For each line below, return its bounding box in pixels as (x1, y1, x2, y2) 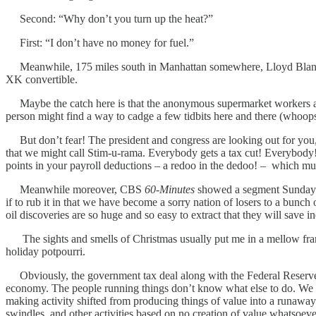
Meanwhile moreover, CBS (6, 183, 145, 195)
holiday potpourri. (6, 245, 85, 257)
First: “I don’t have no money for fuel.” (6, 36, 194, 49)
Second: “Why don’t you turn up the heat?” (6, 12, 213, 25)
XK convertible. (6, 73, 80, 85)
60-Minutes (145, 183, 195, 195)
